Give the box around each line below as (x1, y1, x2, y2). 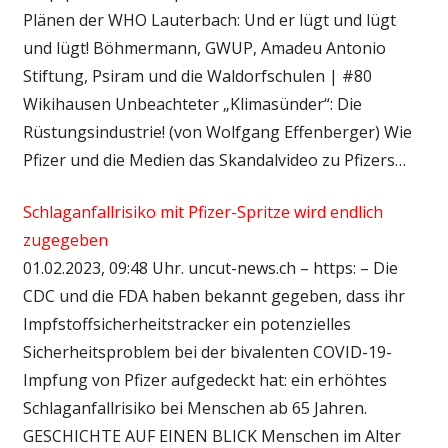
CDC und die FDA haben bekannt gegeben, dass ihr (22, 284, 405, 307)
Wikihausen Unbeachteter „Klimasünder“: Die (22, 92, 362, 115)
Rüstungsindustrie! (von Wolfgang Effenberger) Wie (22, 120, 412, 143)
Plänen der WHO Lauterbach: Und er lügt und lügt (22, 8, 396, 31)
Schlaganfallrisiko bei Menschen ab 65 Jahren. (22, 396, 367, 419)
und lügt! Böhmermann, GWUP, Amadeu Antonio (22, 36, 386, 59)
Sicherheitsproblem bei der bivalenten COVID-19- (22, 340, 392, 363)
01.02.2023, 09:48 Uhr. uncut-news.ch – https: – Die (22, 256, 398, 279)
